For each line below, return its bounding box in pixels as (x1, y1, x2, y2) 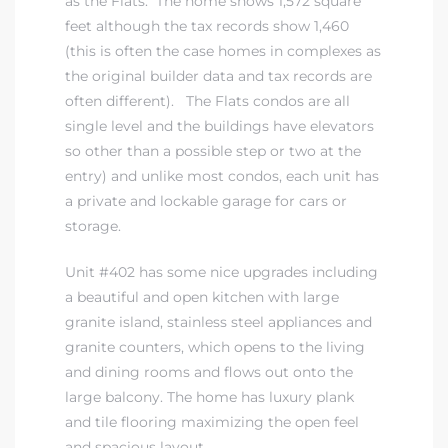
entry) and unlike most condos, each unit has (65, 167, 379, 186)
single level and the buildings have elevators (65, 117, 374, 136)
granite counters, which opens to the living (65, 338, 365, 357)
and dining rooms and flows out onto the (65, 363, 353, 382)
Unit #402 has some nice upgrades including (65, 263, 378, 282)
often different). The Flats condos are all (65, 92, 350, 111)
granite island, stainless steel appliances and (65, 313, 372, 332)
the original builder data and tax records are (65, 67, 372, 86)
